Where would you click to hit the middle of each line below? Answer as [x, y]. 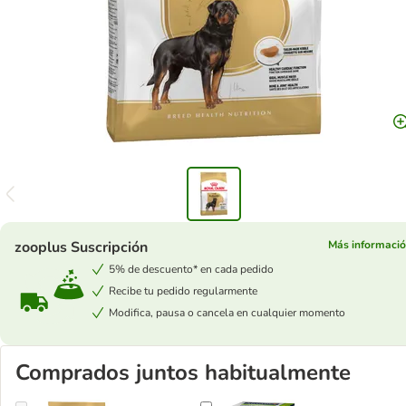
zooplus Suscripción [81, 247]
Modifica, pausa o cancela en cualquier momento [227, 313]
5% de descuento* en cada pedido [191, 269]
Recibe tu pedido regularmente [183, 291]
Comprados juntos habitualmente [183, 372]
